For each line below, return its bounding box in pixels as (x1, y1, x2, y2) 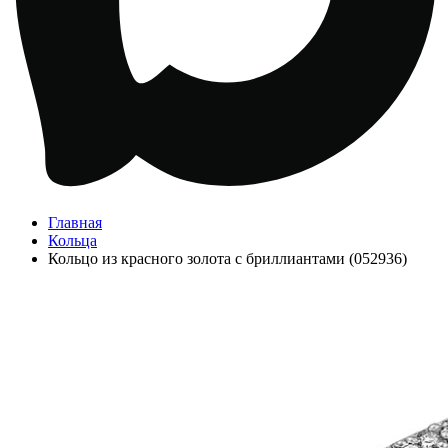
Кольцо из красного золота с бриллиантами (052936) (48, 250, 407, 267)
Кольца (48, 232, 97, 249)
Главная (48, 214, 102, 231)
